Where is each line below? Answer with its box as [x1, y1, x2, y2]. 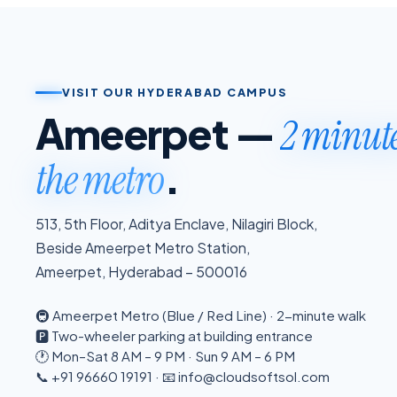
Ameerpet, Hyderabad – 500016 [35, 262, 247, 282]
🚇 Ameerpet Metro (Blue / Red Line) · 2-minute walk [35, 307, 366, 324]
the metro [35, 154, 164, 207]
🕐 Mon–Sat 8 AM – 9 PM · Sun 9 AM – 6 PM [35, 347, 295, 365]
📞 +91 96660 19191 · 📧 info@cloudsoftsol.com [35, 368, 330, 385]
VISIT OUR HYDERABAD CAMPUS [62, 84, 287, 99]
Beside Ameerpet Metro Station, [35, 238, 250, 258]
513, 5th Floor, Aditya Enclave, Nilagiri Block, [35, 214, 317, 234]
